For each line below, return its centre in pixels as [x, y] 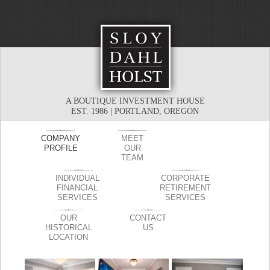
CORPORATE [186, 178]
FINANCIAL [77, 188]
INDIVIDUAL [77, 178]
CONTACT [148, 218]
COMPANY [61, 139]
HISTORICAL [68, 228]
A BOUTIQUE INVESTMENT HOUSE [135, 101]
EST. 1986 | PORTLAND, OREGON [135, 111]
